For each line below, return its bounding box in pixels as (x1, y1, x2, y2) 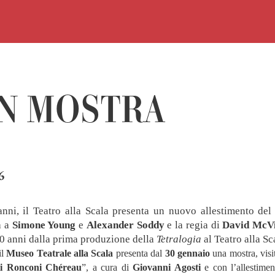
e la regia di (164, 219, 223, 231)
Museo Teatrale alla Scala (6, 248, 114, 258)
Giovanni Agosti (133, 262, 201, 273)
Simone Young (12, 219, 76, 231)
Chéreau (45, 262, 82, 273)
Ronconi (2, 262, 42, 273)
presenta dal (113, 248, 165, 258)
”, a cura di (82, 262, 133, 273)
